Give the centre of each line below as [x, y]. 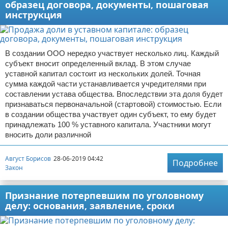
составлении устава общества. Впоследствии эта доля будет [114, 94]
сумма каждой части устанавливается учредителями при [106, 84]
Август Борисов [28, 158]
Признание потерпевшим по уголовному [104, 195]
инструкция [34, 15]
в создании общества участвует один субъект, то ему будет [111, 114]
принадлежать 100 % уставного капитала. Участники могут [108, 124]
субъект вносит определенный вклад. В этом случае [98, 63]
